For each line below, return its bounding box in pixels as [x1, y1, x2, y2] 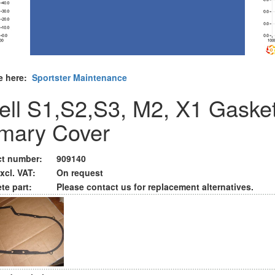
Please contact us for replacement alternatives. [56, 180, 254, 193]
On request [56, 166, 103, 179]
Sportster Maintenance [32, 71, 127, 83]
